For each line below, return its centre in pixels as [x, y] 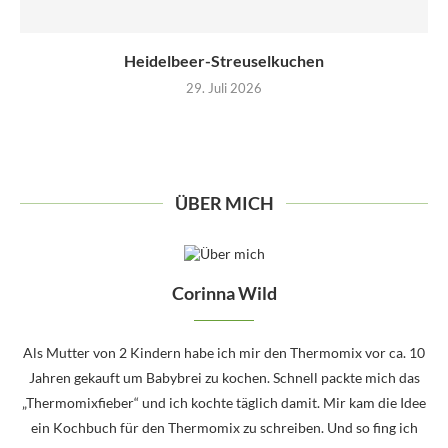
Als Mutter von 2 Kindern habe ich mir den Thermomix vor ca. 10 [224, 352]
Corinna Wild [224, 292]
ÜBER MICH [224, 202]
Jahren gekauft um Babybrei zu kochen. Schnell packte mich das [224, 377]
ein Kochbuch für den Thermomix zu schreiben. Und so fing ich [224, 427]
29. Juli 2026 [224, 87]
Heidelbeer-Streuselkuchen [224, 60]
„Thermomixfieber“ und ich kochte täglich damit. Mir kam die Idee [224, 402]
